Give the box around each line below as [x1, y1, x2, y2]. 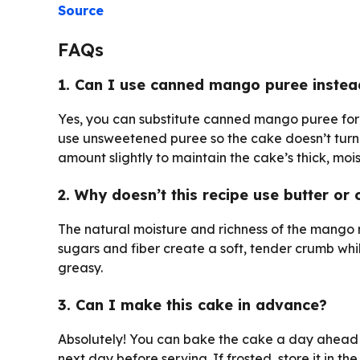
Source [58, 2, 104, 18]
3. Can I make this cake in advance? [58, 295, 327, 314]
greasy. [58, 259, 103, 276]
